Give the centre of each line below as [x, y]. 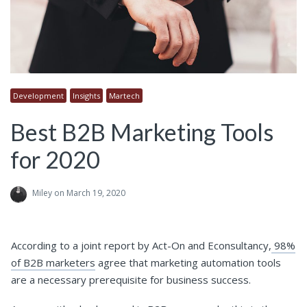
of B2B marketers [53, 263]
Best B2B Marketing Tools [142, 132]
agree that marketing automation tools [188, 263]
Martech [124, 96]
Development [38, 96]
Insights [86, 96]
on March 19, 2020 [89, 193]
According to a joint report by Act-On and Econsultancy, [141, 246]
